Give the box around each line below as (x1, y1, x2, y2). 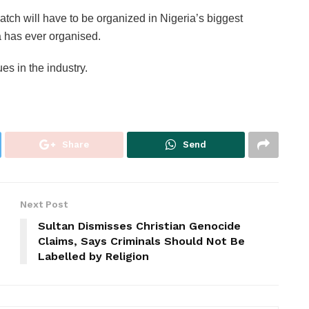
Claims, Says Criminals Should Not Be (38, 234, 245, 248)
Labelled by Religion (38, 249, 149, 263)
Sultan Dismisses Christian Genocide (38, 219, 241, 232)
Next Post (20, 198, 68, 210)
